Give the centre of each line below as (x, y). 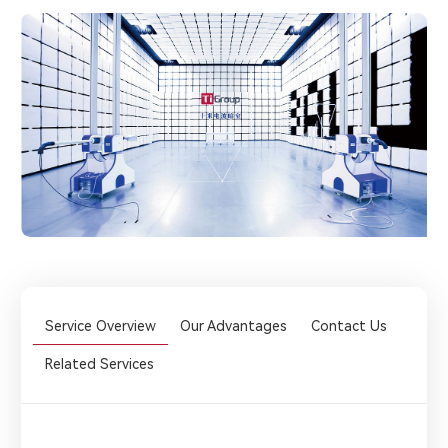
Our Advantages (233, 325)
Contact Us (349, 325)
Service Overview (100, 325)
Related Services (99, 363)
